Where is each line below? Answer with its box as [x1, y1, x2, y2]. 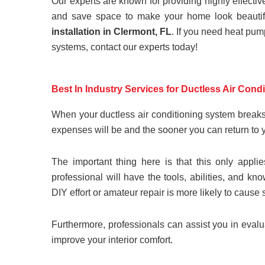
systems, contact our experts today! [51, 41, 198, 52]
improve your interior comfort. [51, 234, 173, 245]
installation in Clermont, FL [51, 26, 172, 37]
